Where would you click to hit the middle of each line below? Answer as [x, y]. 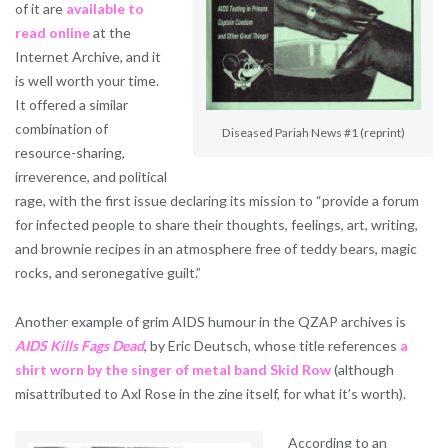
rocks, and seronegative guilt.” [108, 272]
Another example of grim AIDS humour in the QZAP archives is [210, 321]
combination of [61, 128]
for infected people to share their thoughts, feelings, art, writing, [216, 224]
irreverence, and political [91, 176]
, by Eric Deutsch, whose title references [272, 345]
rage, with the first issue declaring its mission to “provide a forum [217, 200]
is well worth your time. [87, 80]
